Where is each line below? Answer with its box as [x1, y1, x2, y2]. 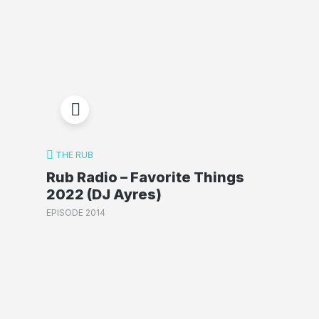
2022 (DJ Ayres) [46, 185, 162, 203]
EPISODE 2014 [46, 207, 105, 218]
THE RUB [55, 150, 93, 160]
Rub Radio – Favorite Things [46, 168, 244, 186]
